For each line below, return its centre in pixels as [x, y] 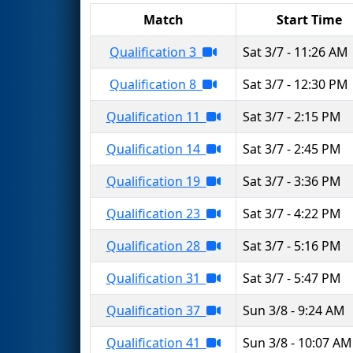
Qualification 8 [156, 84]
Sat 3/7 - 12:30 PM [295, 84]
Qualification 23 [156, 213]
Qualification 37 [156, 310]
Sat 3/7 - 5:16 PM [292, 245]
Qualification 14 [156, 149]
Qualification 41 [156, 342]
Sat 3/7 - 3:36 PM [292, 181]
